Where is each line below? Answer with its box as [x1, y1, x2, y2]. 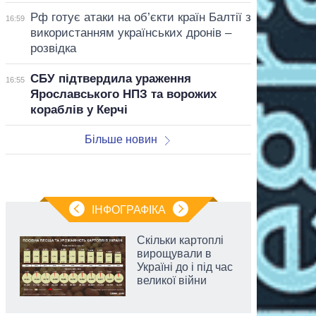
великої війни [137, 274, 207, 286]
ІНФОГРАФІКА [91, 203, 166, 216]
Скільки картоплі [137, 233, 224, 246]
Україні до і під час [137, 260, 233, 273]
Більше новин [84, 133, 157, 145]
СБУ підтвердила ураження [30, 71, 191, 85]
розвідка [30, 41, 76, 55]
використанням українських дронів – [30, 25, 231, 39]
